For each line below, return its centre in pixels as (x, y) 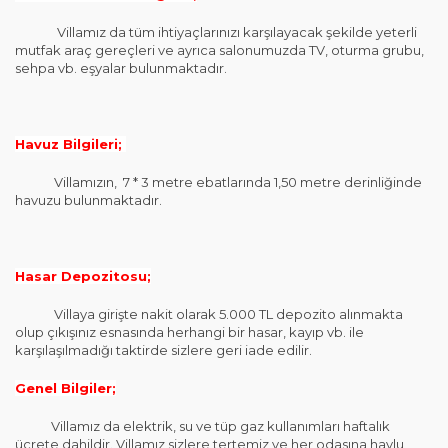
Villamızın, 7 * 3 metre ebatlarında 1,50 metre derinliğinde (218, 182)
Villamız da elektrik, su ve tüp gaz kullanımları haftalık (202, 426)
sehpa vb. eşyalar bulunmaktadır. (121, 68)
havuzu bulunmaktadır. (88, 200)
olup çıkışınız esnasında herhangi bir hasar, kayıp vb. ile (189, 332)
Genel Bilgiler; (65, 388)
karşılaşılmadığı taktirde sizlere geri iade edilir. (163, 350)
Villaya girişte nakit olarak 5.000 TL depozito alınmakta (209, 314)
